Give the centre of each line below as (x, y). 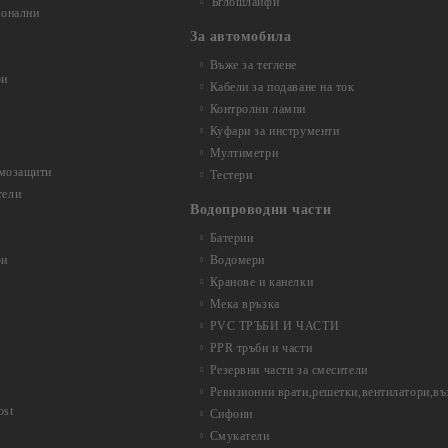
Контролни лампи (257, 109)
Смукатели (239, 436)
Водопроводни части (261, 209)
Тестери (231, 175)
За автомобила (241, 36)
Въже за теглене (253, 65)
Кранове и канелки (261, 282)
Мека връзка (244, 304)
